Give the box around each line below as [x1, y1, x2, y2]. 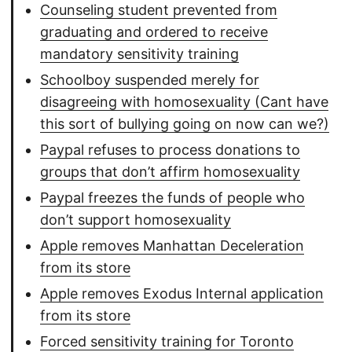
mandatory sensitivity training [40, 46, 239, 63]
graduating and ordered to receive [40, 24, 268, 41]
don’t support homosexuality [40, 211, 231, 229]
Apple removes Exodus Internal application [40, 285, 324, 302]
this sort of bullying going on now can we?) [40, 115, 329, 133]
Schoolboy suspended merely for [40, 71, 259, 89]
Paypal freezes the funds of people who [40, 189, 305, 207]
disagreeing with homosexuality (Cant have [40, 93, 328, 111]
